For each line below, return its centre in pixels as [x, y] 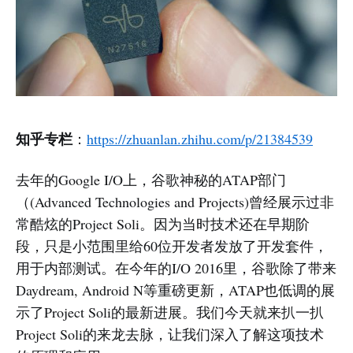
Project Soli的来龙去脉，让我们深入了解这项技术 [170, 334]
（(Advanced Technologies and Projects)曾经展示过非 [175, 202]
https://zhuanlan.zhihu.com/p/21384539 [200, 139]
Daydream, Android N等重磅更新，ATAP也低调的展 [175, 290]
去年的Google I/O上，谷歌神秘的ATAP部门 [151, 180]
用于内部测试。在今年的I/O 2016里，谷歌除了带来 [176, 268]
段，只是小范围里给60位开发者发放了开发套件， [172, 246]
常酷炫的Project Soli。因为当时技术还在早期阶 [163, 224]
